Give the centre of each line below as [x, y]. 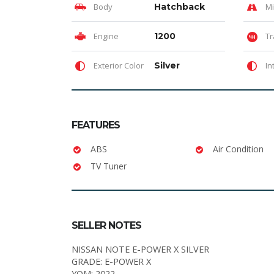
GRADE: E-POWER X [111, 261]
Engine [105, 36]
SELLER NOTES [106, 225]
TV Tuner [109, 166]
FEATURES [96, 125]
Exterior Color [118, 65]
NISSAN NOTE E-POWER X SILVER [140, 249]
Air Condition [238, 149]
